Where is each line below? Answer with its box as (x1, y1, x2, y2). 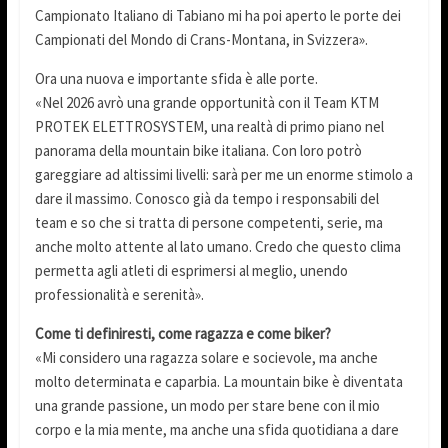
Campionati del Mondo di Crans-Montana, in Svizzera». (34, 29, 368, 49)
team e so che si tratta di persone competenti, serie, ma (34, 212, 383, 232)
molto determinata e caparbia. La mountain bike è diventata (34, 371, 403, 391)
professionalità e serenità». (34, 284, 204, 304)
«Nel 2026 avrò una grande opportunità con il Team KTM (34, 92, 379, 112)
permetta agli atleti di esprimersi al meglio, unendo (34, 260, 348, 280)
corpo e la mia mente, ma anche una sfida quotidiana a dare (34, 419, 399, 439)
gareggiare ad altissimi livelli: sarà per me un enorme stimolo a (34, 164, 413, 184)
